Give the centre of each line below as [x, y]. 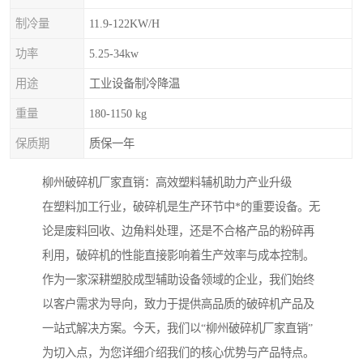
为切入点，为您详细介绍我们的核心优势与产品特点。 [178, 353]
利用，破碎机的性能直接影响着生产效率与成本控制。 [178, 256]
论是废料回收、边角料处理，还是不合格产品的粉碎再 [178, 231]
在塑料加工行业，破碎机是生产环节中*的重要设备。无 [181, 207]
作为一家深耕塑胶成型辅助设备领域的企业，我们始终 [178, 280]
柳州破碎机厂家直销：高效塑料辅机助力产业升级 [167, 183]
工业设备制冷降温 [135, 83]
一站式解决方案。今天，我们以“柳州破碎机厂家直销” [177, 329]
